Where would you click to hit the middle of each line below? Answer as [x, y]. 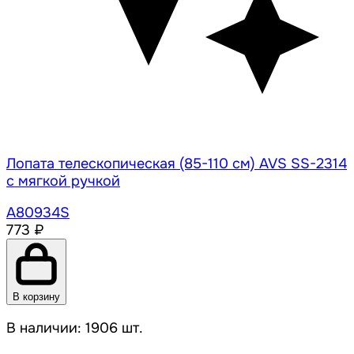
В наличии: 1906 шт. [75, 328]
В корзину [36, 297]
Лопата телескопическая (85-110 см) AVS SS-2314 [177, 164]
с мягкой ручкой [63, 181]
